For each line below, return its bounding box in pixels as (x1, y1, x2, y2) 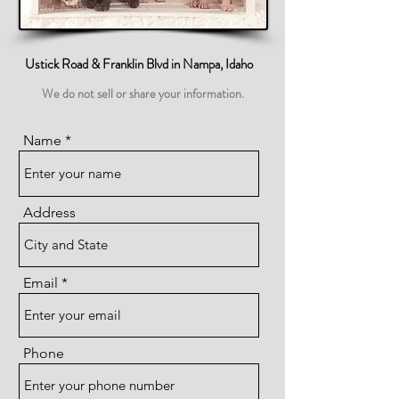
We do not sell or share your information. (42, 85, 244, 102)
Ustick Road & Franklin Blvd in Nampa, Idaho (24, 54, 253, 74)
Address (23, 204, 76, 221)
